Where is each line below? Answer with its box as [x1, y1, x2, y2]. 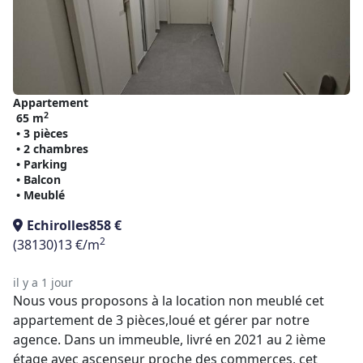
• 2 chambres [16, 141, 88, 156]
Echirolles [27, 216, 89, 234]
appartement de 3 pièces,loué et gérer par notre [13, 311, 310, 329]
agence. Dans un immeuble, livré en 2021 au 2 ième [13, 331, 326, 348]
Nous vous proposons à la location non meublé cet [13, 292, 324, 310]
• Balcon [16, 172, 61, 187]
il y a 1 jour [13, 275, 73, 290]
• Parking [16, 156, 67, 172]
